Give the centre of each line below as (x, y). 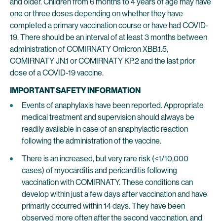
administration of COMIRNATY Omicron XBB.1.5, (89, 49)
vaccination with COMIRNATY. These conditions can (107, 182)
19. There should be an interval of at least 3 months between (109, 37)
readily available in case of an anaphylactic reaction (105, 129)
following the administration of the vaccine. (92, 141)
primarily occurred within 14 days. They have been (103, 206)
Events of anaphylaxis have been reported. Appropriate (113, 105)
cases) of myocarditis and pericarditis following (99, 170)
